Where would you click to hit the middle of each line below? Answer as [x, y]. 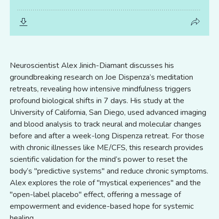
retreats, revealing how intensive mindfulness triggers [100, 89]
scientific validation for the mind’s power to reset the [99, 159]
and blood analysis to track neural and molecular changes [106, 124]
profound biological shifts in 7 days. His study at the [97, 100]
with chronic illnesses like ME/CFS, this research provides [107, 147]
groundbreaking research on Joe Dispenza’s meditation [101, 77]
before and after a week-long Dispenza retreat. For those [107, 136]
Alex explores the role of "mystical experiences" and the [105, 183]
